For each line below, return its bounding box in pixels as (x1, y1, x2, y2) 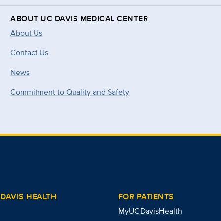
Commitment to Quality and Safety (10, 86, 130, 98)
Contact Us (10, 47, 49, 59)
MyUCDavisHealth (118, 205, 183, 217)
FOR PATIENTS (118, 191, 174, 203)
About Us (10, 27, 43, 39)
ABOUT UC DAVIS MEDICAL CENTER (10, 13, 148, 25)
